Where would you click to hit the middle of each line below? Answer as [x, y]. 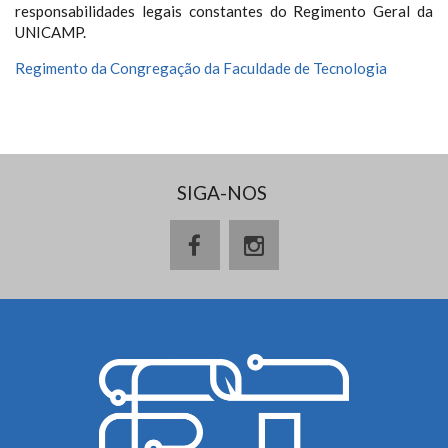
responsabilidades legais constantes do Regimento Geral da [224, 11]
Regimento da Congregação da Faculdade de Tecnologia [201, 68]
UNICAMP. [50, 32]
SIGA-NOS [221, 192]
